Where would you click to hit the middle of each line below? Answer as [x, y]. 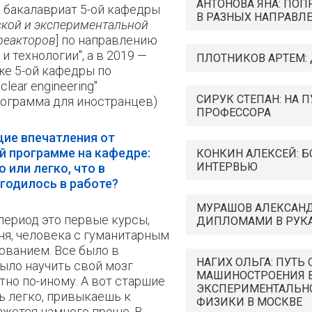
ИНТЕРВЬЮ [227, 167]
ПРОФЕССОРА [234, 112]
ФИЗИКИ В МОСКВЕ [249, 302]
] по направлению [107, 40]
